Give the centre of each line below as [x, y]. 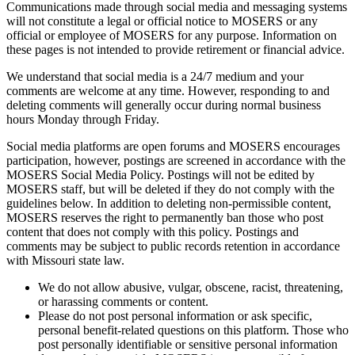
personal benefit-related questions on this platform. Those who [193, 330]
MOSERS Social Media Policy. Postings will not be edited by [160, 175]
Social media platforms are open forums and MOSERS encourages [173, 147]
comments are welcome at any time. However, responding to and [168, 91]
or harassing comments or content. [123, 302]
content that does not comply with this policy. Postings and [153, 232]
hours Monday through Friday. [84, 120]
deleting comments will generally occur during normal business [164, 105]
